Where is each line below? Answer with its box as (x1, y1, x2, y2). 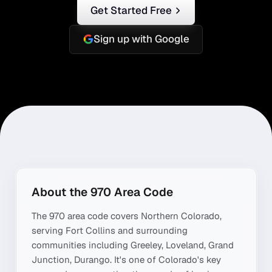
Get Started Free (90, 3, 172, 17)
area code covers (65, 210, 141, 222)
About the (32, 185, 90, 200)
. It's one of (110, 254, 158, 265)
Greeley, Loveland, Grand (131, 239, 234, 251)
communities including (32, 239, 131, 251)
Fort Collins (66, 225, 115, 236)
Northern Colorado (141, 210, 220, 222)
